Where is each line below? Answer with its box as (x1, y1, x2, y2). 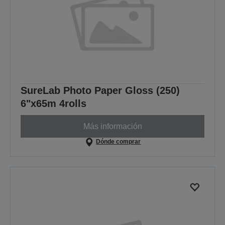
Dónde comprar (96, 138, 141, 146)
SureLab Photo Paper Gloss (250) (21, 85, 180, 96)
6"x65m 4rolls (21, 98, 86, 109)
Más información (83, 122, 142, 131)
